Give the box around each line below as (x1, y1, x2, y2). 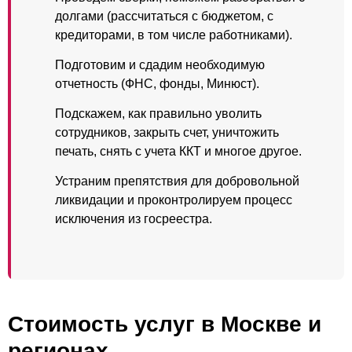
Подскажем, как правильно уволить (55, 107, 262, 120)
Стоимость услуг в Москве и (8, 312, 321, 336)
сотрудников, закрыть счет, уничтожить (55, 126, 279, 139)
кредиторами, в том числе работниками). (55, 28, 292, 42)
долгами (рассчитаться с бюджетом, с (55, 9, 273, 23)
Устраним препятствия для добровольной (55, 174, 299, 188)
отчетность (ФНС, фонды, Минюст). (55, 77, 259, 90)
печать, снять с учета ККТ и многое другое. (55, 145, 302, 158)
